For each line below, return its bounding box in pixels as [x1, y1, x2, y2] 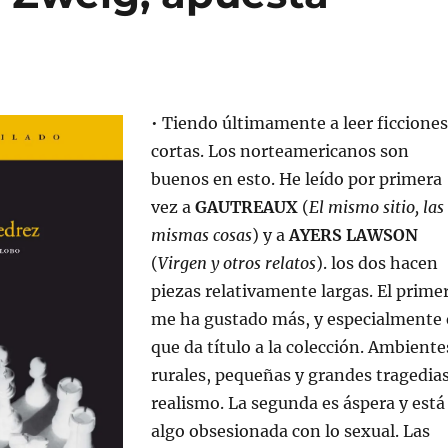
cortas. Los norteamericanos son [150, 141, 409, 161]
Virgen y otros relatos [157, 253, 316, 273]
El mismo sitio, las [308, 197, 444, 217]
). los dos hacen [315, 253, 438, 273]
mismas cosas [150, 225, 252, 245]
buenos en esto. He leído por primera [150, 169, 442, 189]
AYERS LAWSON [288, 225, 418, 245]
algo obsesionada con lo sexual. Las [150, 421, 430, 441]
